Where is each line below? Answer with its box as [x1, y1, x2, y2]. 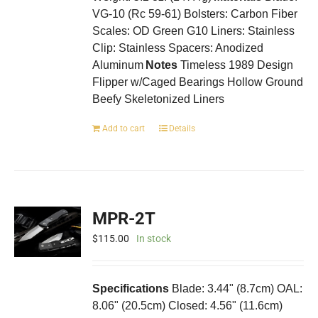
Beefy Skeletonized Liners [92, 93, 225, 106]
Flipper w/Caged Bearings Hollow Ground [92, 76, 304, 89]
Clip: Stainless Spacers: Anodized [92, 42, 264, 55]
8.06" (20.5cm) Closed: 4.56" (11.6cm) [92, 300, 283, 312]
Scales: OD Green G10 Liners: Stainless [92, 25, 295, 38]
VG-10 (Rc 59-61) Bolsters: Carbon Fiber [92, 8, 298, 21]
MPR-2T [92, 209, 156, 229]
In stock [136, 233, 172, 245]
